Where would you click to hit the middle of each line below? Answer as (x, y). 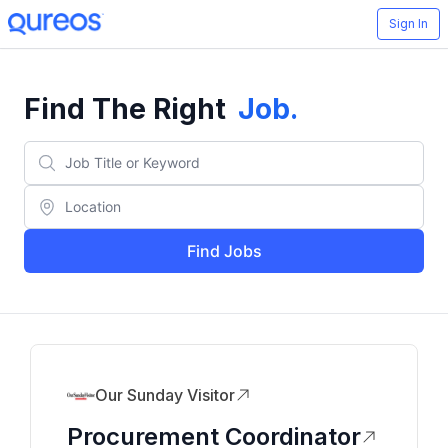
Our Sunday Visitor (165, 395)
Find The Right (125, 109)
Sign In (408, 23)
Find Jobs (224, 251)
